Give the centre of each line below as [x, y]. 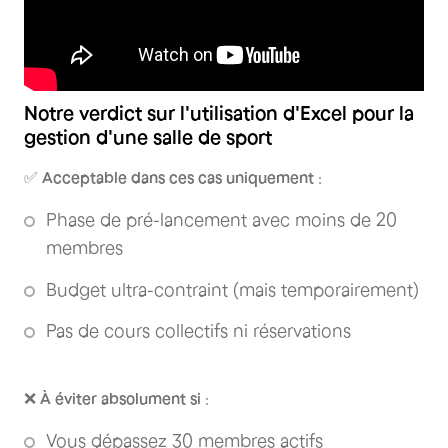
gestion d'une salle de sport [148, 137]
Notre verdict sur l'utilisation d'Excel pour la [219, 113]
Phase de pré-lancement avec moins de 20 [221, 220]
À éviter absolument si [120, 397]
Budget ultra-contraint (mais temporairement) [232, 289]
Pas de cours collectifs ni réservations [198, 331]
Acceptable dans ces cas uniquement [178, 177]
